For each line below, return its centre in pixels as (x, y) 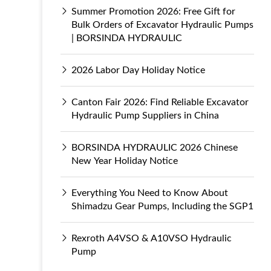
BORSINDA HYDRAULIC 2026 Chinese (155, 148)
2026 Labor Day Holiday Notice (138, 70)
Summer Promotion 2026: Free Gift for (153, 12)
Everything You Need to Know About (150, 193)
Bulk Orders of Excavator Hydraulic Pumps (162, 25)
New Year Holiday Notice (125, 161)
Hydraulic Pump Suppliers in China (145, 116)
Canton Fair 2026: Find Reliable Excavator (160, 103)
